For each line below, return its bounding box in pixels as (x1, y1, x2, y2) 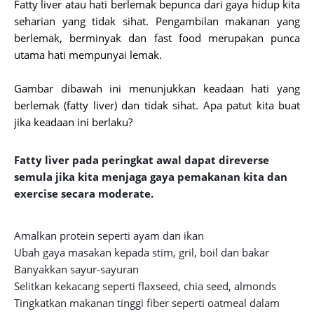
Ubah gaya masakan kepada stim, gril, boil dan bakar (14, 245, 269, 259)
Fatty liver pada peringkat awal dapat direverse (14, 153, 269, 167)
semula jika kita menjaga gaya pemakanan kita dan (14, 170, 287, 184)
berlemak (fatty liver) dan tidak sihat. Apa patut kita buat (14, 98, 300, 112)
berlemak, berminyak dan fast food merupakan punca (14, 31, 300, 45)
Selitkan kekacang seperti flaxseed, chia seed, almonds (14, 279, 276, 293)
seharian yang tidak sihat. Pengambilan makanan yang (14, 14, 300, 28)
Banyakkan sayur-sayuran (14, 262, 139, 276)
